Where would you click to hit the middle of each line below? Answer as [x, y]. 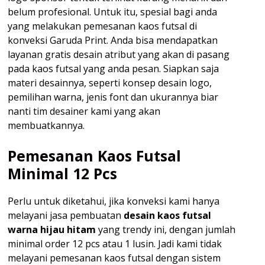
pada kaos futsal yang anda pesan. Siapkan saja [113, 69]
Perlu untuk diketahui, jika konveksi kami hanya [114, 201]
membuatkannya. [46, 126]
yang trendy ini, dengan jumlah [166, 230]
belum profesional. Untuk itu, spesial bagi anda [112, 12]
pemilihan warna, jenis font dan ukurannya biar [113, 97]
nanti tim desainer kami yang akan [84, 112]
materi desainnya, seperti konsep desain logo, [110, 83]
